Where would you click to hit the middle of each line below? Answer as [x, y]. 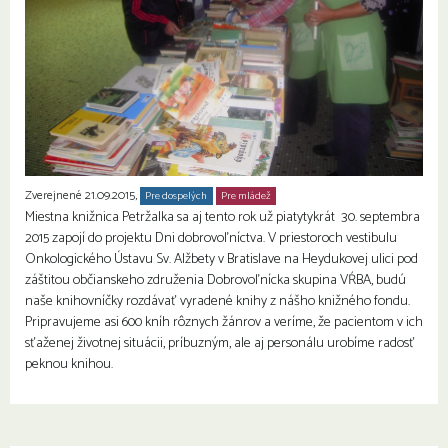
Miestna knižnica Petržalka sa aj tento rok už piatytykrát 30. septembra [222, 217]
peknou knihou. [69, 364]
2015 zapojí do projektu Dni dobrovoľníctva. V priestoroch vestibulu [211, 238]
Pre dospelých [176, 195]
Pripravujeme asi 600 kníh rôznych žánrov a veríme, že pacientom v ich [224, 322]
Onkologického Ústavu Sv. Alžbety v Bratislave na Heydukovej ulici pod [221, 259]
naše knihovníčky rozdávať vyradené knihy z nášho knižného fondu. [217, 301]
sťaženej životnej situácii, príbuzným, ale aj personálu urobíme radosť [220, 343]
